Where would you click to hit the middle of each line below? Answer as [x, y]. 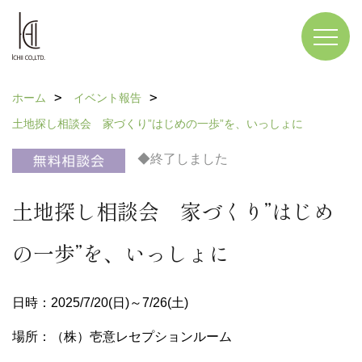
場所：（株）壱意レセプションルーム [122, 337]
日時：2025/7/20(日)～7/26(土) [100, 303]
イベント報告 [107, 98]
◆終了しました [183, 159]
